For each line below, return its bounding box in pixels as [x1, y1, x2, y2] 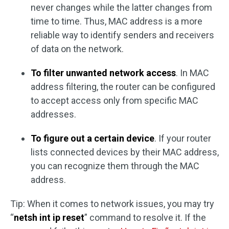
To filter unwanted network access [31, 67, 176, 78]
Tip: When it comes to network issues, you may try [10, 198, 214, 209]
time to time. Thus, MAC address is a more [31, 16, 202, 27]
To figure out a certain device [31, 133, 154, 144]
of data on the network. [31, 43, 124, 54]
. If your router [154, 133, 211, 144]
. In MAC [176, 67, 209, 78]
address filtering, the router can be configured [31, 81, 215, 92]
